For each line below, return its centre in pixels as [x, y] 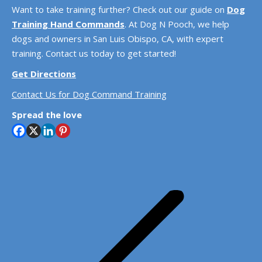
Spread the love [47, 115]
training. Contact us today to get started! [94, 53]
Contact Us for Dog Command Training [89, 94]
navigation [55, 200]
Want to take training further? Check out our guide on [119, 9]
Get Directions [44, 74]
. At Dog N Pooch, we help [177, 24]
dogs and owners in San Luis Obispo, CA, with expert [118, 39]
